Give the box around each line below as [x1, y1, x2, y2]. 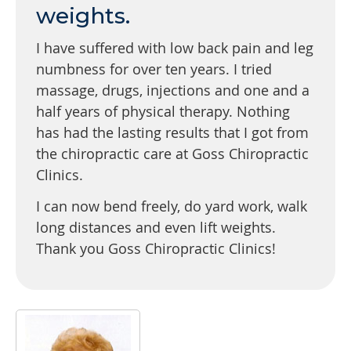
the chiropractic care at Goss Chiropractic [36, 144, 309, 164]
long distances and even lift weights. [36, 218, 276, 237]
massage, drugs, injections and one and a [36, 81, 309, 100]
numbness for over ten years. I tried [36, 60, 272, 79]
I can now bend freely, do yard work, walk [36, 197, 307, 216]
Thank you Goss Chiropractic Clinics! [36, 239, 276, 259]
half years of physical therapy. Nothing [36, 102, 290, 121]
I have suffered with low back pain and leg [36, 38, 313, 58]
